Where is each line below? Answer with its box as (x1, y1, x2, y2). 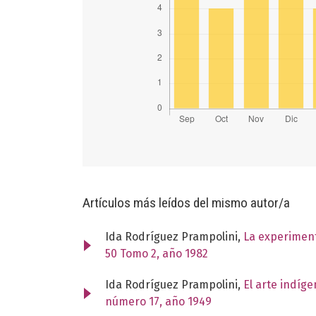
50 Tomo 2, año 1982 (105, 246, 208, 260)
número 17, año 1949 (105, 294, 212, 308)
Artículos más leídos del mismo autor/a (83, 194, 290, 211)
